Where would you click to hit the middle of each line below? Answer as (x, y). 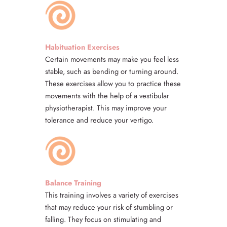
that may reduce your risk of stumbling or (109, 207)
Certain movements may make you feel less (112, 59)
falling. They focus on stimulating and (103, 219)
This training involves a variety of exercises (112, 195)
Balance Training (73, 183)
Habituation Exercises (82, 47)
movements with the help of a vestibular (107, 96)
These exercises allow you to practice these (113, 84)
